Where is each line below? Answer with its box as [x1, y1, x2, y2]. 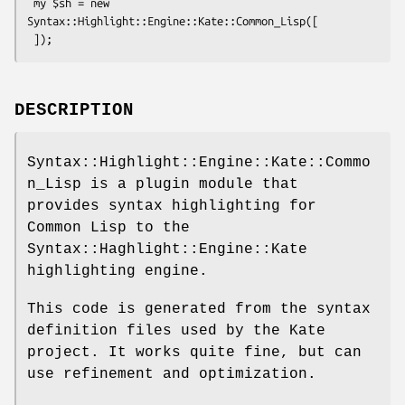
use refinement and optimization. [27, 365, 316, 382]
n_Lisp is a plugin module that [27, 175, 298, 193]
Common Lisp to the [27, 219, 190, 236]
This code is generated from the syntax [27, 300, 371, 317]
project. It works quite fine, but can [27, 344, 362, 361]
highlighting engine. [27, 262, 208, 279]
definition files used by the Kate [27, 322, 325, 339]
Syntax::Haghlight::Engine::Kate [27, 240, 307, 258]
